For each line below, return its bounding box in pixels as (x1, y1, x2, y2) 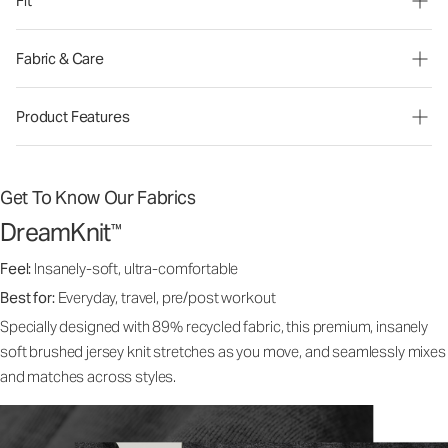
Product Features (16, 107, 130, 126)
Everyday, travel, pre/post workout (57, 288, 276, 307)
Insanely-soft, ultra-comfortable (34, 259, 239, 278)
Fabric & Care (16, 49, 105, 68)
